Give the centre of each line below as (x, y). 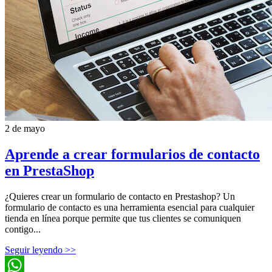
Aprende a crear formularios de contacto (132, 154)
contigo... (23, 229)
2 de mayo (25, 128)
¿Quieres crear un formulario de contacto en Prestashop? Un (120, 196)
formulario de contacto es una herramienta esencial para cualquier (130, 207)
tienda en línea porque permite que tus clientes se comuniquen (123, 218)
